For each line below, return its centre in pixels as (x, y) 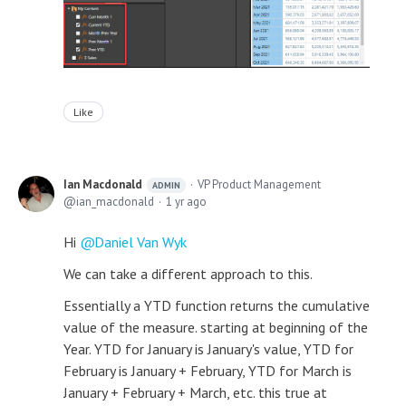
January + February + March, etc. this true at (195, 393)
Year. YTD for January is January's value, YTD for (208, 349)
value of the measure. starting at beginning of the (216, 328)
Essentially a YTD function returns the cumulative (217, 306)
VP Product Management (259, 185)
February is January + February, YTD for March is (208, 371)
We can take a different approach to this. (188, 274)
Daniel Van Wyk (140, 242)
